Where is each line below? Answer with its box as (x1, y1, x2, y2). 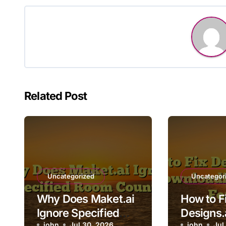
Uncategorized (47, 172, 94, 180)
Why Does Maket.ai (37, 192, 135, 205)
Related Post (24, 89, 87, 102)
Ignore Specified (37, 206, 120, 219)
